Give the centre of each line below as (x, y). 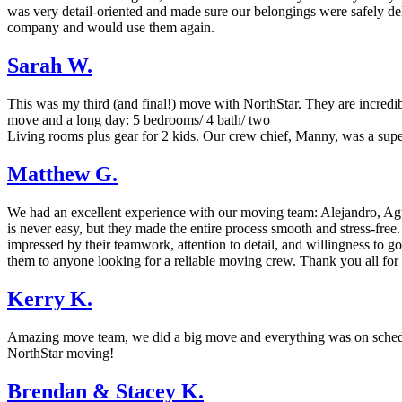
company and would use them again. (111, 28)
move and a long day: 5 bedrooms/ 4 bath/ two (139, 120)
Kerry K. (50, 298)
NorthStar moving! (61, 353)
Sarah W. (50, 66)
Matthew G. (62, 174)
